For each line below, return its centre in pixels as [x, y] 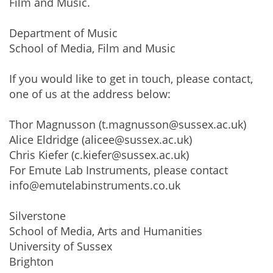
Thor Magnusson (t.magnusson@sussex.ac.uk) [128, 124]
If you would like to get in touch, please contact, [131, 79]
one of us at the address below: [90, 94]
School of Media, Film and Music [92, 48]
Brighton [31, 261]
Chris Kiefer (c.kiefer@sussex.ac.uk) [99, 155]
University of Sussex [61, 246]
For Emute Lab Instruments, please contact [119, 170]
